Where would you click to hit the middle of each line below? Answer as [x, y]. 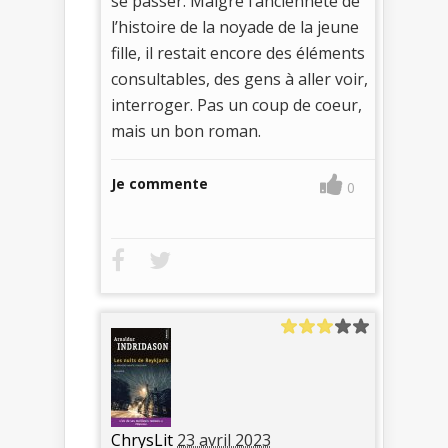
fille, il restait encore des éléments [238, 53]
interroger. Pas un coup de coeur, [236, 105]
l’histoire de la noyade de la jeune [235, 27]
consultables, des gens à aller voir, [239, 79]
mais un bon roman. [186, 131]
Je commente [159, 184]
